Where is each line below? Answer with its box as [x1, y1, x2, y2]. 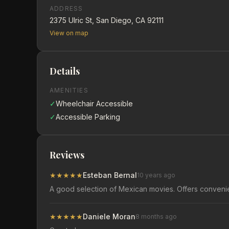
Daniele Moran [83, 212, 135, 221]
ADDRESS [50, 5, 83, 12]
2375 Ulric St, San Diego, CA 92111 [50, 16, 164, 25]
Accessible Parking [56, 112, 120, 121]
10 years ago [137, 171, 175, 179]
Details [50, 65, 80, 77]
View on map [50, 29, 88, 37]
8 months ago [135, 213, 177, 220]
